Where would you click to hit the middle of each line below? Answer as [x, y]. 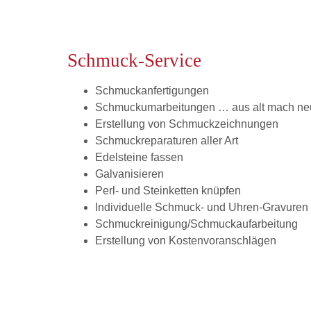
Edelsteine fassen [139, 158]
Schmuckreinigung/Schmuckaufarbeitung [196, 224]
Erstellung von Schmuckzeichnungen [187, 124]
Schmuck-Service [134, 60]
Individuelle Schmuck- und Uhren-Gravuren [202, 208]
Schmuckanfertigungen [152, 91]
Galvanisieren [129, 174]
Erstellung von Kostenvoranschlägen [186, 241]
